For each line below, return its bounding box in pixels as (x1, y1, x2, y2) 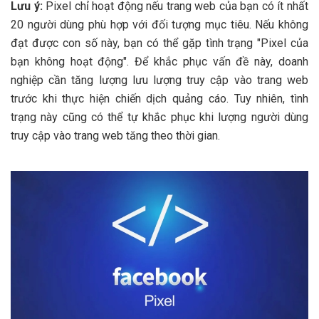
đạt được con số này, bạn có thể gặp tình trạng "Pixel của (11, 36, 308, 51)
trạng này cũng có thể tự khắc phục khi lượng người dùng (11, 110, 308, 125)
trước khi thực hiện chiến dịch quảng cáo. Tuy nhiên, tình (11, 92, 308, 106)
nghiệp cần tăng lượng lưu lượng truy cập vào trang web (11, 73, 308, 88)
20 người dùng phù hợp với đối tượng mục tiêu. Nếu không (11, 18, 308, 32)
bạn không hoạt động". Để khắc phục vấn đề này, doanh (11, 55, 308, 69)
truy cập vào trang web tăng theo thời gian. (11, 129, 220, 143)
